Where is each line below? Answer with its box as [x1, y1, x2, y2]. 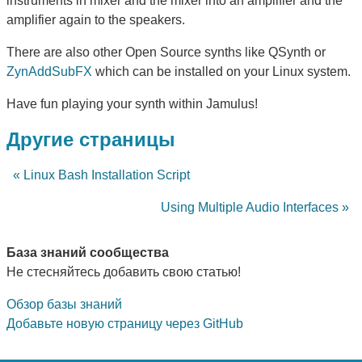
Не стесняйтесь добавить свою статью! [6, 264, 241, 279]
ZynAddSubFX [6, 64, 92, 78]
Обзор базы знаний [6, 297, 122, 311]
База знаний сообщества [6, 245, 169, 259]
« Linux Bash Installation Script [13, 167, 190, 182]
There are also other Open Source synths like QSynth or [6, 44, 326, 59]
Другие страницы [6, 128, 175, 150]
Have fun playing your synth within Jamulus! [6, 96, 258, 111]
